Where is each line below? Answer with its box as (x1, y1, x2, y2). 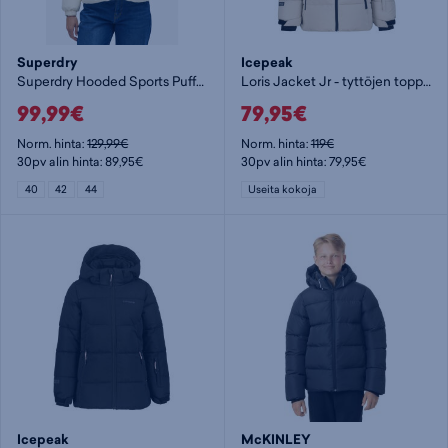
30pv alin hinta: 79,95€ (240, 152, 366, 170)
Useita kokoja (248, 182, 318, 197)
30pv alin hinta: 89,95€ (17, 152, 144, 170)
